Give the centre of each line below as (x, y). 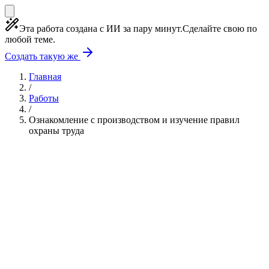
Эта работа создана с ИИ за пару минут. (101, 29)
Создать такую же (43, 56)
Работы (44, 98)
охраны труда (56, 131)
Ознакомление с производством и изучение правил (134, 120)
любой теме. (30, 39)
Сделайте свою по (220, 29)
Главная (45, 77)
